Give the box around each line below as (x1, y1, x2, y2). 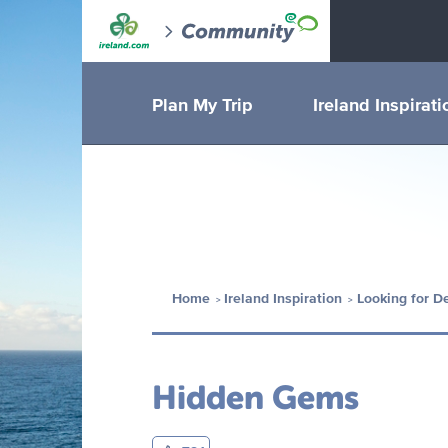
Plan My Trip (152, 91, 253, 118)
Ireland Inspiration (224, 288, 343, 309)
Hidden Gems (152, 379, 359, 416)
